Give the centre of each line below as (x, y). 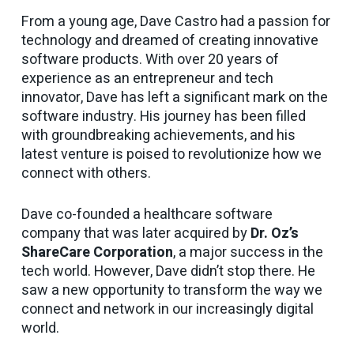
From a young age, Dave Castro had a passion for (175, 22)
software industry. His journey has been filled (163, 117)
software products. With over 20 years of (150, 60)
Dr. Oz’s (274, 234)
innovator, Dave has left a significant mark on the (174, 98)
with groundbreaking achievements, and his (158, 136)
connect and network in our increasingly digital (167, 310)
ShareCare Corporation (97, 253)
